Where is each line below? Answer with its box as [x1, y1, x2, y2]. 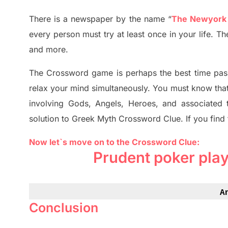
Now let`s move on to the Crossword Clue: [29, 137, 199, 148]
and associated [162, 98, 222, 109]
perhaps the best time [122, 68, 211, 78]
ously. [128, 83, 153, 94]
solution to [29, 113, 72, 124]
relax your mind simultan [29, 83, 124, 94]
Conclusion [29, 200, 98, 216]
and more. [29, 44, 68, 55]
